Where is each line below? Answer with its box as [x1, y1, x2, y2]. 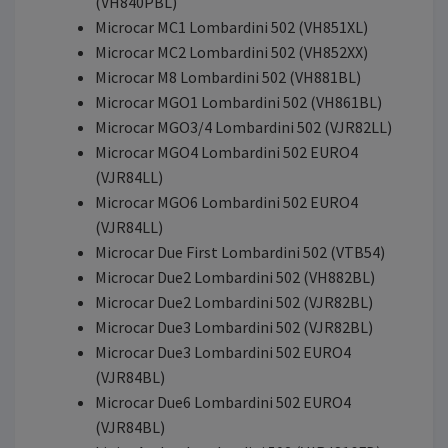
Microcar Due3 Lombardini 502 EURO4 [95, 342, 351, 363]
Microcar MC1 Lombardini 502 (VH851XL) [95, 17, 368, 38]
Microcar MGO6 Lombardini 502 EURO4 [95, 192, 358, 213]
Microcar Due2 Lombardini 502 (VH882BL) [95, 267, 375, 288]
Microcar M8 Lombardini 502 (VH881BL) [95, 67, 361, 88]
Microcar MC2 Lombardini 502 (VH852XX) [95, 42, 368, 63]
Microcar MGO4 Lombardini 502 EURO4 [95, 142, 358, 163]
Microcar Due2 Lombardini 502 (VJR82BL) [95, 292, 373, 313]
